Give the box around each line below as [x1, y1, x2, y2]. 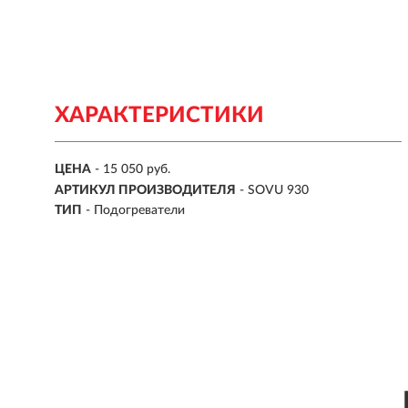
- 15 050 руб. [95, 163, 170, 177]
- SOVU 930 [240, 183, 309, 197]
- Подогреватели [86, 204, 185, 218]
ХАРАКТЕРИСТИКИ [55, 105, 264, 127]
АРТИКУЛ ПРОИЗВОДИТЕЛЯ [55, 183, 236, 197]
